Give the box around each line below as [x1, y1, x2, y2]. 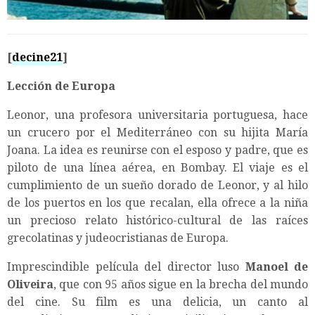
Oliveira [7, 278, 53, 292]
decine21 [12, 51, 63, 65]
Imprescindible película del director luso [7, 260, 245, 274]
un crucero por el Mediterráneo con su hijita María [7, 126, 308, 140]
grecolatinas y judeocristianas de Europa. [7, 231, 229, 245]
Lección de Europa [7, 79, 115, 94]
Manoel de [245, 260, 308, 274]
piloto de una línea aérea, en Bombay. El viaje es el [7, 161, 308, 175]
